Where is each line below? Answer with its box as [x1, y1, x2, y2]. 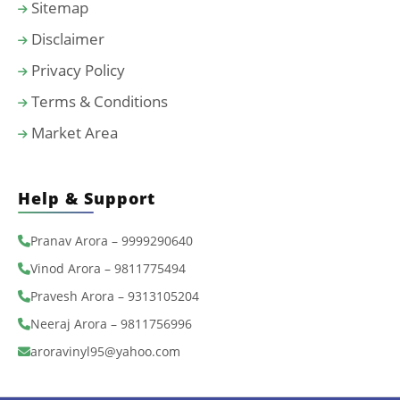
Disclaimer [28, 29, 104, 49]
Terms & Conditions [28, 91, 168, 112]
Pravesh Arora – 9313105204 [30, 287, 199, 304]
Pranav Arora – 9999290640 [30, 232, 193, 249]
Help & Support [18, 187, 155, 209]
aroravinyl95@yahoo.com [30, 343, 180, 360]
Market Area [28, 122, 118, 143]
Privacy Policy [28, 60, 125, 80]
